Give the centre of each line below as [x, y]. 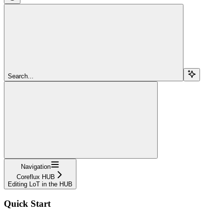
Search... [21, 76]
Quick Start [27, 204]
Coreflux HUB [36, 177]
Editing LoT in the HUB [40, 184]
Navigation [36, 167]
